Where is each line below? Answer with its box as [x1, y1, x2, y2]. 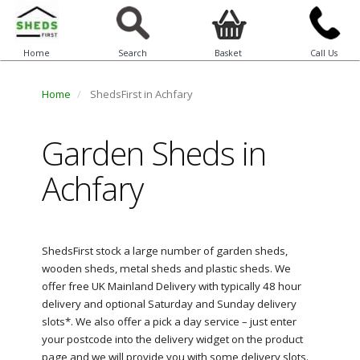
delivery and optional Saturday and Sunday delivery [41, 297, 297, 311]
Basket [214, 47, 242, 59]
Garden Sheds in [41, 131, 266, 175]
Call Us [309, 47, 337, 59]
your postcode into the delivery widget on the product [41, 332, 303, 346]
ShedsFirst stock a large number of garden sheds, [41, 243, 288, 258]
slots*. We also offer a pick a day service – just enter [41, 314, 297, 329]
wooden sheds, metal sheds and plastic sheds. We [41, 261, 291, 276]
